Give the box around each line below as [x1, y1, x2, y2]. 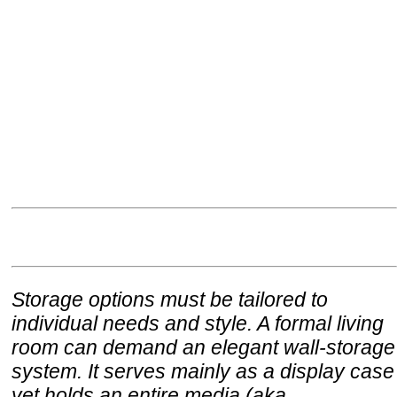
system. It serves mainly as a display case [12, 359, 394, 383]
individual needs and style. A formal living [12, 311, 384, 335]
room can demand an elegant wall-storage [12, 335, 395, 359]
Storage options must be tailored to [12, 287, 328, 311]
